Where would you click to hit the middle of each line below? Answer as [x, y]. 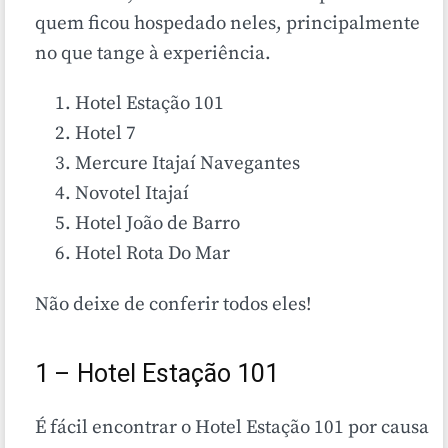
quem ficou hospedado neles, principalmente [227, 24]
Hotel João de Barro [157, 224]
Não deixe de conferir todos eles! [173, 305]
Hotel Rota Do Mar [152, 254]
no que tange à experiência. [153, 54]
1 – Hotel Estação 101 [157, 375]
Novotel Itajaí [132, 194]
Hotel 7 [105, 134]
